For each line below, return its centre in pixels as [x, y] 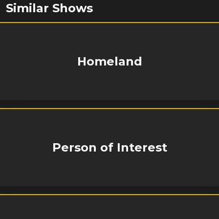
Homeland [109, 61]
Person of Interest [109, 147]
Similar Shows [49, 8]
